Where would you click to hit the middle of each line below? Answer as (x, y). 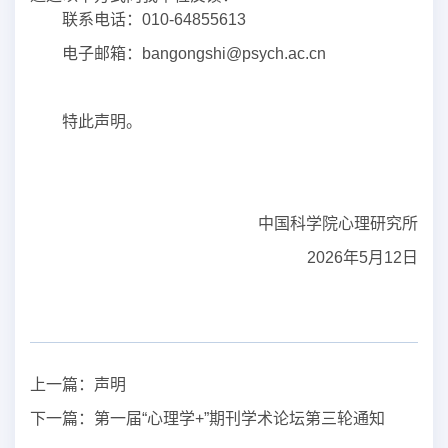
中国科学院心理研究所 (338, 223)
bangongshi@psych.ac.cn (234, 53)
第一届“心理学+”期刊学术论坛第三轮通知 (239, 418)
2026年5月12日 (362, 257)
